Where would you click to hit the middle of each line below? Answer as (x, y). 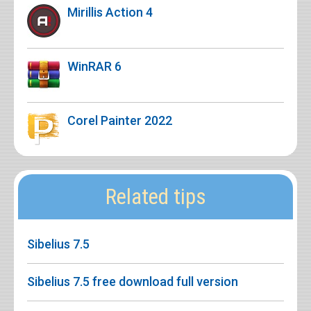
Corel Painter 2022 (120, 120)
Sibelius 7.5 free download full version (133, 281)
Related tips (155, 196)
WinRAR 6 (94, 66)
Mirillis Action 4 (110, 12)
